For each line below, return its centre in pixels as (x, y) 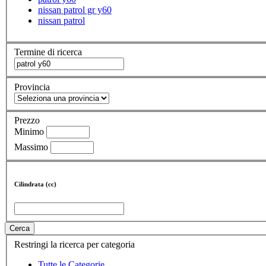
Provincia (32, 87)
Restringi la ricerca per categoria (75, 244)
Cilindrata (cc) (35, 184)
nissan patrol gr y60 (75, 9)
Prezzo (27, 121)
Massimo (31, 147)
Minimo (29, 132)
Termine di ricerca (48, 52)
